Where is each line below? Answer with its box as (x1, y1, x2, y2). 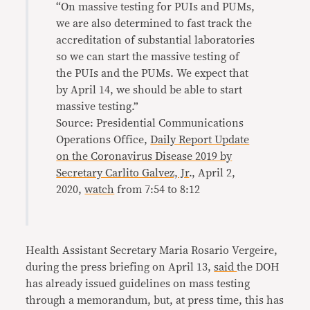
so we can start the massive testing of (56, 51, 240, 62)
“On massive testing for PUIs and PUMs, (56, 1, 255, 12)
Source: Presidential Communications (56, 118, 244, 129)
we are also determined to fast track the (56, 18, 253, 29)
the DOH (237, 262, 280, 273)
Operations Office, (56, 134, 151, 145)
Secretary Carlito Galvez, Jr (56, 167, 190, 179)
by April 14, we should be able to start (56, 84, 243, 95)
